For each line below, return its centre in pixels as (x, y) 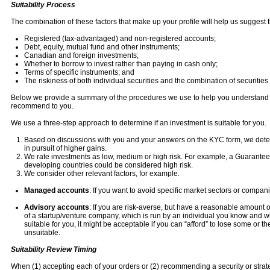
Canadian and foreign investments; (81, 55)
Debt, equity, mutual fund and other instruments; (102, 47)
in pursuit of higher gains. (65, 148)
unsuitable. (42, 233)
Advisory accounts (56, 207)
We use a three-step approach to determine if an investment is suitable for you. (139, 123)
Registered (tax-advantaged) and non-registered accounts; (120, 39)
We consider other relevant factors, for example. (102, 174)
